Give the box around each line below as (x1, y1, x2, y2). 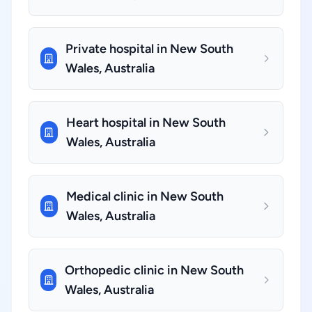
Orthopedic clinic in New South (65, 263, 244, 278)
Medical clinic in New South (65, 189, 224, 204)
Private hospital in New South (65, 41, 234, 56)
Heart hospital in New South (65, 115, 226, 130)
